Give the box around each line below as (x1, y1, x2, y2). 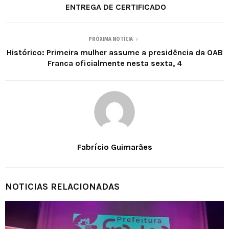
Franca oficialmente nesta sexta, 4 (47, 58, 182, 68)
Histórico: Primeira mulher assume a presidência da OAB (6, 47, 223, 57)
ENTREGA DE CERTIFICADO (63, 2, 166, 12)
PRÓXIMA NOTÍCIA (88, 36, 133, 42)
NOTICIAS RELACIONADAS (5, 180, 120, 192)
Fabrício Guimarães (77, 142, 152, 152)
